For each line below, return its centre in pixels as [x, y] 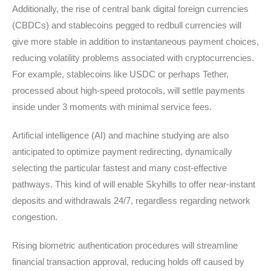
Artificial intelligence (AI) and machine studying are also [120, 135]
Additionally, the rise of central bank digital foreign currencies [130, 9]
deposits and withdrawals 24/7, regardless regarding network [131, 201]
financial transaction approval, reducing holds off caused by [128, 262]
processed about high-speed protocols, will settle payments [129, 90]
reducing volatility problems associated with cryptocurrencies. [133, 58]
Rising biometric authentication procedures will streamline [125, 245]
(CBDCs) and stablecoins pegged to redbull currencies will [127, 25]
